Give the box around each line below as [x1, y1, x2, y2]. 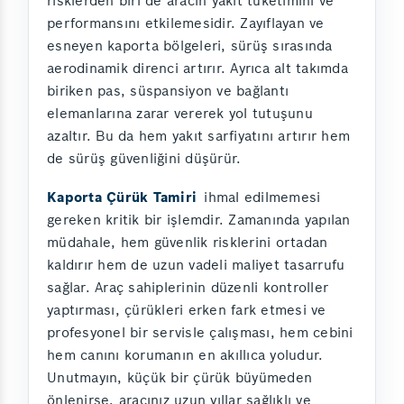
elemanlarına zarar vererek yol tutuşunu [47, 104, 313, 122]
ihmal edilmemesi [199, 188, 321, 206]
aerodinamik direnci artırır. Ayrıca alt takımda [47, 59, 348, 77]
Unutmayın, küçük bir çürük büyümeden [47, 368, 312, 386]
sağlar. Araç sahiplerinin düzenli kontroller [47, 278, 328, 296]
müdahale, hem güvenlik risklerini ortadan [47, 233, 328, 251]
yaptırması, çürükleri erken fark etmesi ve [47, 300, 326, 318]
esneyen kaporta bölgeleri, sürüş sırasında [47, 36, 333, 54]
